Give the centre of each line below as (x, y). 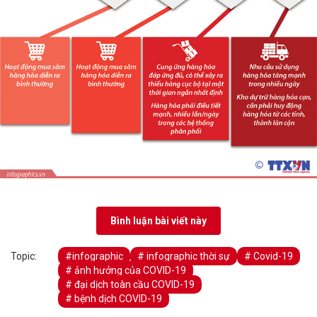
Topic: (24, 257)
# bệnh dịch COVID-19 (114, 299)
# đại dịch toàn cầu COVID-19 (130, 285)
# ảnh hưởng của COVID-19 (126, 271)
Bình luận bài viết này (158, 221)
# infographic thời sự (184, 257)
